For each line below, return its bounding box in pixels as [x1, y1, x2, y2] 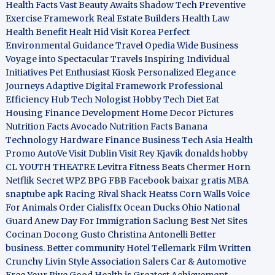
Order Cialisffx [59, 202, 122, 213]
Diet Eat [187, 94, 220, 105]
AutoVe [37, 148, 68, 159]
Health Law [182, 13, 230, 24]
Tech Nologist [71, 94, 131, 105]
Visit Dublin [69, 148, 118, 159]
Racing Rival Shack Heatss [65, 188, 178, 199]
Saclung [153, 215, 189, 227]
